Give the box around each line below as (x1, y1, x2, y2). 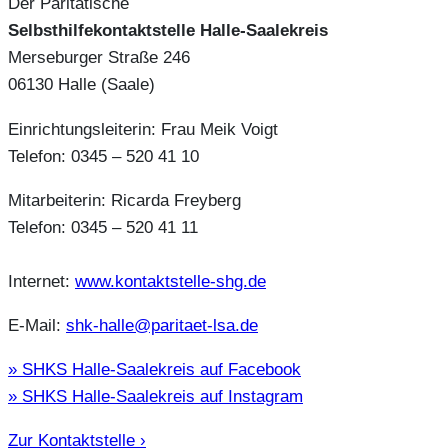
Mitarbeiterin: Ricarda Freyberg (8, 189, 241, 210)
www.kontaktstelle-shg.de (75, 270, 266, 291)
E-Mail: (8, 314, 66, 335)
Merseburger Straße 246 (8, 47, 190, 68)
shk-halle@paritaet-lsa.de (66, 314, 258, 335)
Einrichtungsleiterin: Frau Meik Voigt (8, 118, 278, 139)
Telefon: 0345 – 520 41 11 (8, 216, 198, 237)
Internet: (8, 270, 75, 291)
